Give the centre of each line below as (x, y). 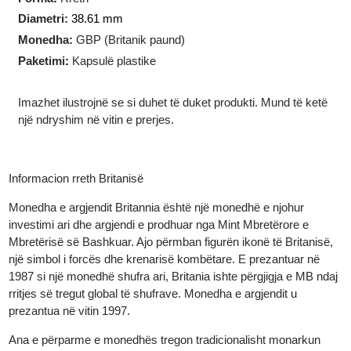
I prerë (179, 13)
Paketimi (43, 101)
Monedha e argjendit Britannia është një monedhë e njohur (165, 255)
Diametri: (45, 57)
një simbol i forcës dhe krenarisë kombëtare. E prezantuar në (173, 309)
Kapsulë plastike (120, 101)
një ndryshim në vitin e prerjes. (101, 163)
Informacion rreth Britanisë (80, 224)
